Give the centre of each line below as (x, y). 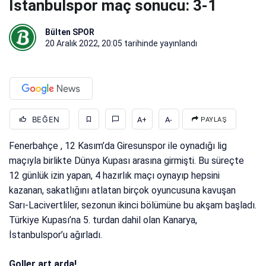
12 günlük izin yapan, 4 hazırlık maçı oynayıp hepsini (115, 176)
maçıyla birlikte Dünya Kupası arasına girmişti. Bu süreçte (127, 161)
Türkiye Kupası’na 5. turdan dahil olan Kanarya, (103, 220)
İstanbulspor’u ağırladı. (56, 235)
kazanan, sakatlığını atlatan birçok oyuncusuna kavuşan (123, 191)
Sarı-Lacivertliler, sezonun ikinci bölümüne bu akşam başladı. (133, 205)
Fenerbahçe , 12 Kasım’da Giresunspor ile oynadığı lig (118, 146)
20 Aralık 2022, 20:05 (84, 44)
